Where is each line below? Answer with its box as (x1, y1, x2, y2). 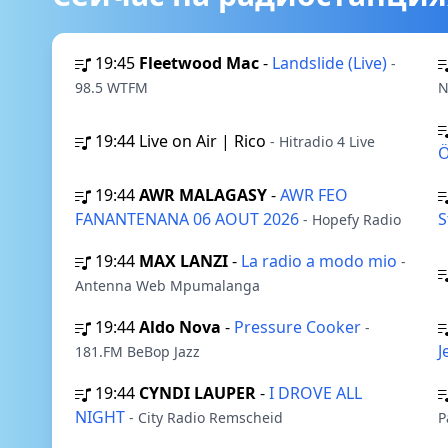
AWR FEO (280, 184, 348, 206)
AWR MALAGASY (139, 184, 267, 206)
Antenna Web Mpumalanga (75, 276, 260, 295)
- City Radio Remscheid (129, 408, 283, 427)
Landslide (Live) (272, 52, 391, 74)
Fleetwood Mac (139, 52, 259, 74)
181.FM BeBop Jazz (75, 342, 200, 361)
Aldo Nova (139, 316, 221, 338)
